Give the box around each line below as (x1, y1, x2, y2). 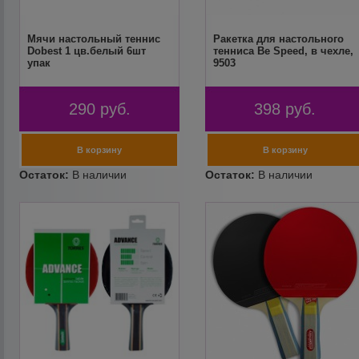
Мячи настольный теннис (27, 33, 161, 45)
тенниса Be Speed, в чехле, (212, 45, 353, 57)
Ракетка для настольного (212, 33, 344, 45)
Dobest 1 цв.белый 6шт (27, 45, 147, 57)
